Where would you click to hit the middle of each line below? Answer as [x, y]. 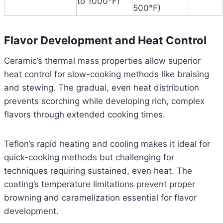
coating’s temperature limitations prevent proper [100, 184]
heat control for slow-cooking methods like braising [107, 74]
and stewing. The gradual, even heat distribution [102, 88]
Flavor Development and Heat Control [105, 41]
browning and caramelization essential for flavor [100, 198]
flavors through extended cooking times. [85, 115]
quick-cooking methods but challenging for [89, 158]
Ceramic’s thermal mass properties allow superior [102, 61]
